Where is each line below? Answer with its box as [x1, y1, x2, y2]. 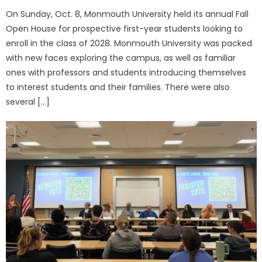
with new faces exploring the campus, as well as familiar [6, 52, 236, 64]
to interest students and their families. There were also [6, 81, 230, 93]
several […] [6, 96, 50, 108]
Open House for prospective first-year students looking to [6, 23, 243, 35]
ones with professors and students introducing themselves [6, 67, 247, 78]
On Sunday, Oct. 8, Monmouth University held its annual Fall [6, 8, 249, 20]
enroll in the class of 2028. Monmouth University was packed [6, 37, 253, 49]
